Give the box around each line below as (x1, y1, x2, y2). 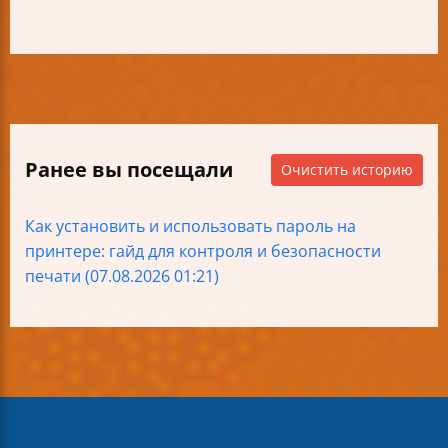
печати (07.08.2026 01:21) (25, 265, 219, 287)
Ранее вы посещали (25, 156, 233, 183)
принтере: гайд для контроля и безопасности (25, 240, 381, 262)
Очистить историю (281, 160, 413, 179)
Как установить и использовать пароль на (25, 215, 356, 237)
